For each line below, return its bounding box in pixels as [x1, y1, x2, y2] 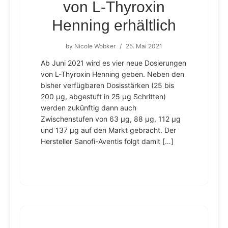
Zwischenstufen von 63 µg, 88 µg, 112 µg [41, 115, 181, 123]
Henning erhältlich [52, 17, 176, 34]
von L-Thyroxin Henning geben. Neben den [41, 70, 184, 78]
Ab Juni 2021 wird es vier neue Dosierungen [41, 59, 186, 67]
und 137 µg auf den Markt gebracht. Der [41, 126, 176, 134]
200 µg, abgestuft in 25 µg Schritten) [41, 92, 166, 101]
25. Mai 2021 [126, 42, 162, 50]
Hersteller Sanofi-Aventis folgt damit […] [41, 137, 174, 146]
